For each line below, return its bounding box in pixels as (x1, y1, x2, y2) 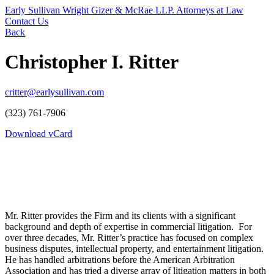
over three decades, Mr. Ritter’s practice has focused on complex (5, 232, 253, 243)
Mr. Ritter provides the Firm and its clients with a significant (5, 210, 235, 221)
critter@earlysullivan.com (5, 86, 104, 97)
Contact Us (5, 16, 48, 26)
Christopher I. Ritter (5, 51, 179, 73)
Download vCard (5, 128, 72, 139)
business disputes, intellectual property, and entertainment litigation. (5, 243, 266, 254)
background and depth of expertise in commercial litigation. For (5, 221, 252, 232)
